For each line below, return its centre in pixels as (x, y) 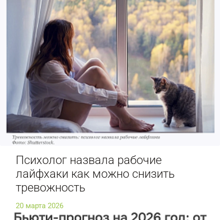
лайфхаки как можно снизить (95, 174)
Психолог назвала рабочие (89, 160)
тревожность (51, 188)
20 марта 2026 (40, 206)
